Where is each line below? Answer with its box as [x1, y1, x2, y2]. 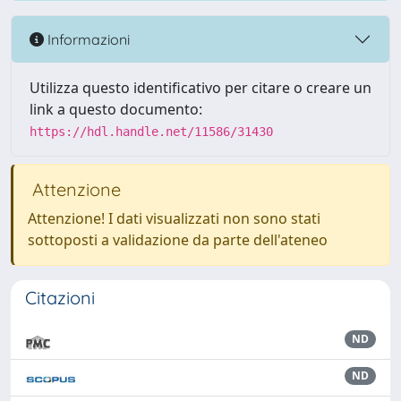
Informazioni [44, 30, 130, 48]
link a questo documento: [30, 99, 202, 119]
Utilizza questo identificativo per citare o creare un [30, 78, 371, 98]
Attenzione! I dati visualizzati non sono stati [28, 209, 320, 228]
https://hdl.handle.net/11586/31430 [30, 124, 273, 139]
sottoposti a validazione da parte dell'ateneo [28, 230, 328, 250]
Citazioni [25, 286, 95, 309]
